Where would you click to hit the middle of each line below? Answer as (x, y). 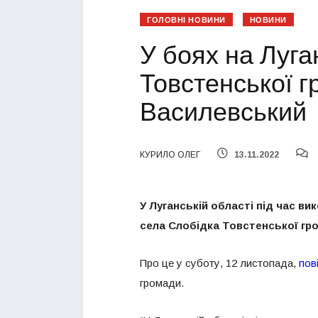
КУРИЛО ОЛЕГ (170, 155)
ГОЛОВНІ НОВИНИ (186, 21)
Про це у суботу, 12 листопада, (219, 263)
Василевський (223, 113)
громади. (162, 283)
